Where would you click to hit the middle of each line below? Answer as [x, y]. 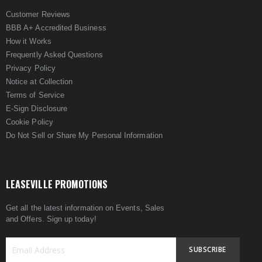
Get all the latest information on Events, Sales [85, 208]
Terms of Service [35, 95]
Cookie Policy [30, 122]
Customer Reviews [38, 14]
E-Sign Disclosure [37, 108]
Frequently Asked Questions [54, 55]
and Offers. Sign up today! [51, 219]
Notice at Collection [39, 82]
